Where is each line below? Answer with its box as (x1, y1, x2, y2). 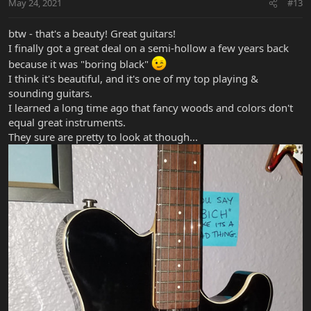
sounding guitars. (8, 86, 92, 101)
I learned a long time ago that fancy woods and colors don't (8, 101, 293, 115)
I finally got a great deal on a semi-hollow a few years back (8, 41, 289, 56)
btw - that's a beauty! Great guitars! (8, 26, 176, 41)
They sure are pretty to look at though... (8, 130, 198, 144)
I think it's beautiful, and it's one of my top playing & (8, 72, 258, 86)
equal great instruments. (8, 115, 126, 130)
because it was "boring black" (8, 57, 151, 72)
